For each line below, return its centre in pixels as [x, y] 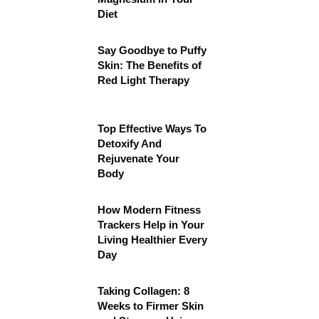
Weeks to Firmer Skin [151, 306]
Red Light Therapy [143, 80]
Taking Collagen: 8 [143, 291]
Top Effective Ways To [152, 129]
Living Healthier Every [152, 240]
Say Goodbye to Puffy [152, 50]
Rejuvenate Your [138, 158]
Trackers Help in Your [151, 225]
